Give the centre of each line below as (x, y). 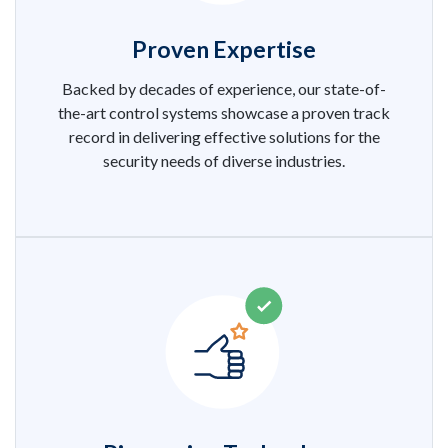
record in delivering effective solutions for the (224, 137)
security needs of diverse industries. (224, 161)
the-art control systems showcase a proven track (224, 113)
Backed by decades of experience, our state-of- (224, 89)
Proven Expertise (224, 49)
